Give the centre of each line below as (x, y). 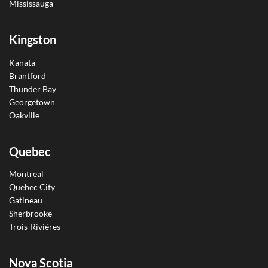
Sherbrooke (31, 214)
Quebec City (32, 187)
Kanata (22, 62)
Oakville (24, 115)
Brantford (28, 75)
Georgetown (32, 102)
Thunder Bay (33, 89)
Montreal (26, 174)
